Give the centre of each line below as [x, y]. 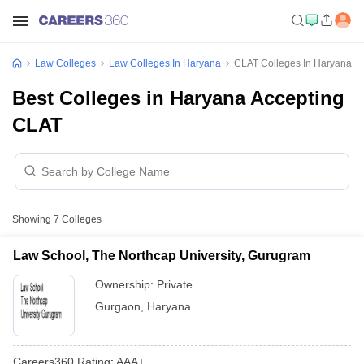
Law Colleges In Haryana [165, 63]
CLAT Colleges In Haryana [293, 63]
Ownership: [126, 284]
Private [175, 284]
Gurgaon [118, 306]
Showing [33, 219]
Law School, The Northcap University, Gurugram [162, 256]
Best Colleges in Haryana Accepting [178, 98]
